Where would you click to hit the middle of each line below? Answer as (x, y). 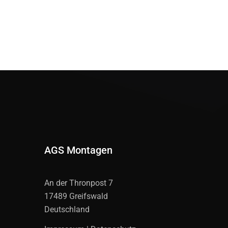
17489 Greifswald (76, 196)
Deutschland (67, 209)
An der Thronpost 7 (79, 183)
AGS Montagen (78, 150)
